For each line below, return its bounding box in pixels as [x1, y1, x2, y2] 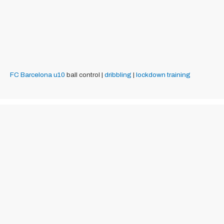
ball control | [65, 71, 104, 79]
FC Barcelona [10, 71, 52, 79]
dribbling [104, 71, 131, 79]
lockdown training [136, 71, 190, 79]
